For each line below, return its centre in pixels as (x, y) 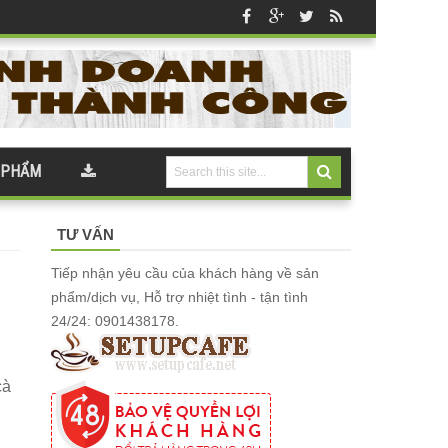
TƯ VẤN (85, 234)
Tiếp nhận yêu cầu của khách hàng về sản (185, 273)
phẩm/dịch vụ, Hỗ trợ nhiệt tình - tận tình (179, 297)
